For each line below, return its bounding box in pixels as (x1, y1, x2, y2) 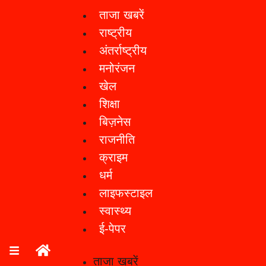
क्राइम (99, 150, 128, 164)
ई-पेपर (99, 221, 126, 235)
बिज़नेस (99, 115, 131, 128)
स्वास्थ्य (99, 204, 131, 217)
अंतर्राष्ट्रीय (99, 43, 147, 57)
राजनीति (99, 132, 135, 146)
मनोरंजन (99, 61, 135, 75)
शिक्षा (99, 97, 120, 110)
